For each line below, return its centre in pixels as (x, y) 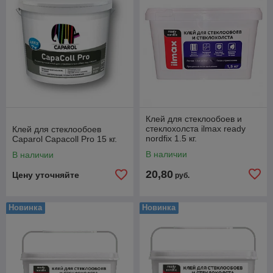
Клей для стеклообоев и (194, 119)
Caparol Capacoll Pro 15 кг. (65, 139)
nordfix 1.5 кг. (171, 138)
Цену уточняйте (46, 175)
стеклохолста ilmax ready (196, 128)
